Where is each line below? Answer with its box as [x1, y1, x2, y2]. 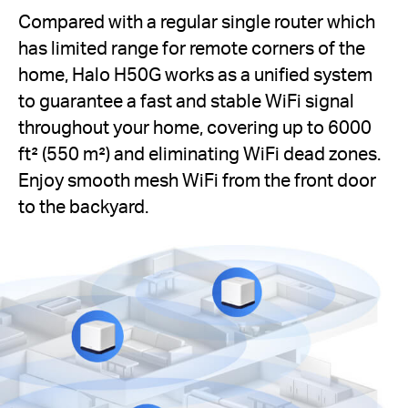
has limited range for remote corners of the [18, 36, 365, 59]
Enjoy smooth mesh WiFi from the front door [18, 168, 376, 191]
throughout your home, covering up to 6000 [18, 115, 372, 138]
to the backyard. [18, 194, 148, 218]
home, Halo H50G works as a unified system [18, 62, 372, 86]
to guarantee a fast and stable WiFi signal [18, 88, 354, 112]
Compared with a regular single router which [18, 9, 375, 33]
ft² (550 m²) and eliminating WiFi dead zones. [18, 141, 381, 165]
